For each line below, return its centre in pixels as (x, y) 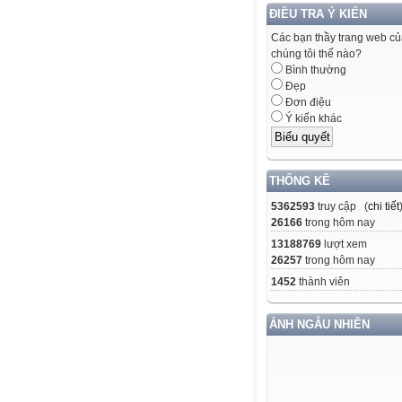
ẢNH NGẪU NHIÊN (319, 324)
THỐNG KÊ (300, 180)
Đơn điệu (307, 103)
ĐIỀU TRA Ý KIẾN (318, 14)
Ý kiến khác (312, 119)
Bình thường (315, 70)
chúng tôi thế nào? (316, 54)
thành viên (323, 281)
